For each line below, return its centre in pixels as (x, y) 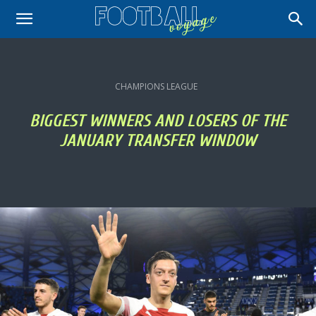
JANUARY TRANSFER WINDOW (158, 141)
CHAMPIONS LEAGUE (156, 86)
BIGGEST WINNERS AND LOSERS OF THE (158, 121)
